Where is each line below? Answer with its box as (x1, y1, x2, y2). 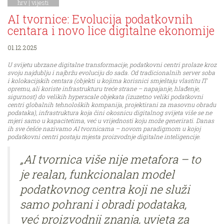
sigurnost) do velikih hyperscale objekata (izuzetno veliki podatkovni (7, 92, 203, 101)
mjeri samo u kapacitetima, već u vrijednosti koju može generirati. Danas (7, 116, 214, 125)
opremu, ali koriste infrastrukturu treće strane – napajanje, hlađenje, (7, 84, 199, 93)
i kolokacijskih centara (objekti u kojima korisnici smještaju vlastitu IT (7, 76, 207, 85)
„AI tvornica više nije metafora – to (20, 151, 201, 167)
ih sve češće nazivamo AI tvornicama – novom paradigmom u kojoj (7, 124, 200, 133)
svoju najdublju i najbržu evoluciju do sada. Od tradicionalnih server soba (7, 68, 215, 77)
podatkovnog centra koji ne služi (20, 181, 190, 197)
